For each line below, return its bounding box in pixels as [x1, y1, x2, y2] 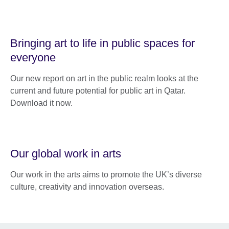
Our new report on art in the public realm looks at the [10, 74, 198, 83]
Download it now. [10, 99, 73, 108]
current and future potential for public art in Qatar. [10, 86, 186, 96]
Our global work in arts [10, 147, 121, 161]
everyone [10, 51, 56, 64]
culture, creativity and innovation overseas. [10, 182, 164, 192]
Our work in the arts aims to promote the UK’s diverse [10, 170, 202, 179]
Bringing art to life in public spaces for [10, 37, 195, 50]
